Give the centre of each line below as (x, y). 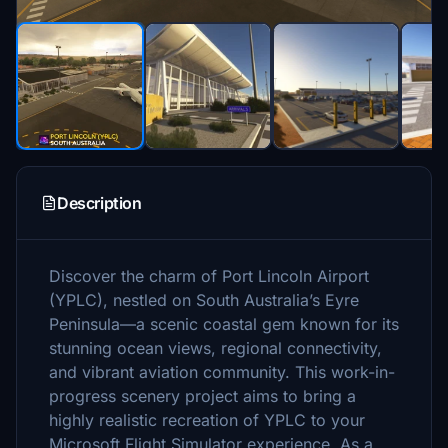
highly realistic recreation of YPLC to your (207, 420)
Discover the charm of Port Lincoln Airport (209, 276)
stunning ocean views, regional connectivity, (215, 348)
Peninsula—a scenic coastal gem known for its (224, 324)
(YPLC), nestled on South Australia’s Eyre (204, 300)
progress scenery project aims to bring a (202, 396)
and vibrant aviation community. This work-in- (222, 372)
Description (99, 203)
